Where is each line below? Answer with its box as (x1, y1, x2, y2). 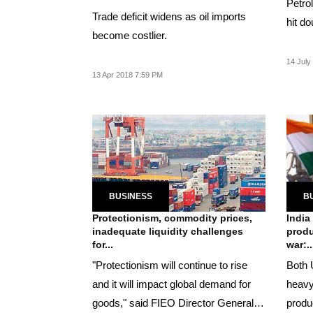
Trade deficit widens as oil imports (92, 10, 246, 23)
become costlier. (92, 29, 167, 42)
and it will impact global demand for (92, 277, 251, 290)
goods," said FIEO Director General (92, 296, 254, 309)
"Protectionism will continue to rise (92, 259, 247, 271)
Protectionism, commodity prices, (92, 212, 252, 224)
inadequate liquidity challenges (92, 225, 243, 237)
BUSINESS (109, 191, 152, 201)
